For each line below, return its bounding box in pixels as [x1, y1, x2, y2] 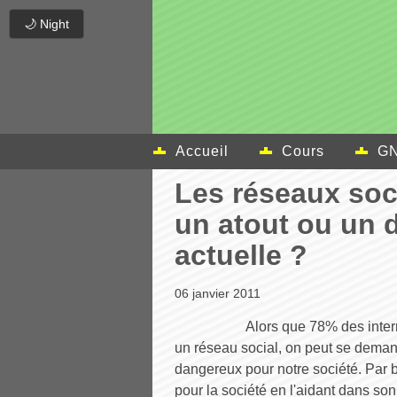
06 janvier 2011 [175, 286, 261, 300]
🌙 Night [24, 17, 69, 31]
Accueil [175, 144, 229, 159]
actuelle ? [175, 239, 307, 271]
